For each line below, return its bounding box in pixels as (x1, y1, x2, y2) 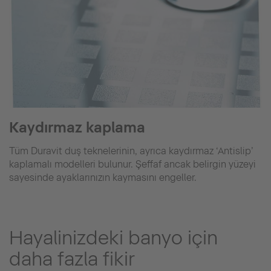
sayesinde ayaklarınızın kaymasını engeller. (9, 172, 197, 184)
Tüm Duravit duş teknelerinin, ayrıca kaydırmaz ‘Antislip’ (9, 145, 253, 157)
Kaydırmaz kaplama (9, 119, 145, 137)
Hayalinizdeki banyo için (9, 226, 218, 250)
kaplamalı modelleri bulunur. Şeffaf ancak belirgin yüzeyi (9, 158, 256, 171)
